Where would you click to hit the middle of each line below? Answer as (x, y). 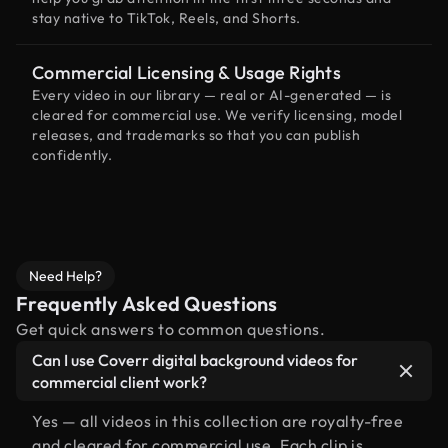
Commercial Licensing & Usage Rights (186, 72)
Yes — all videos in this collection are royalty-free (217, 421)
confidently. (72, 155)
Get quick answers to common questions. (170, 329)
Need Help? (65, 276)
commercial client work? (119, 382)
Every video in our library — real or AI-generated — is (211, 95)
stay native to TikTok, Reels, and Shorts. (166, 18)
